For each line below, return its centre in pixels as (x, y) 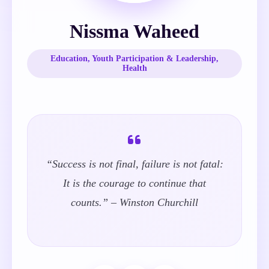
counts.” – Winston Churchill (134, 202)
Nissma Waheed (134, 31)
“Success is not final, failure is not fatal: (134, 164)
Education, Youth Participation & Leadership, (134, 59)
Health (134, 68)
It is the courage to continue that (134, 183)
